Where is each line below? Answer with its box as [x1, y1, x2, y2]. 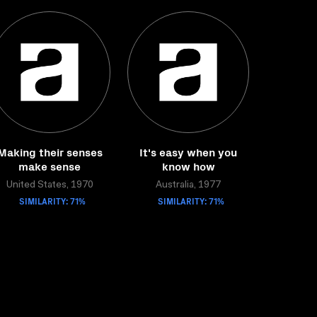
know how [161, 158, 215, 173]
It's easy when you [139, 144, 237, 159]
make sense [18, 158, 81, 173]
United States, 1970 [6, 180, 93, 190]
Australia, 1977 [156, 180, 221, 190]
